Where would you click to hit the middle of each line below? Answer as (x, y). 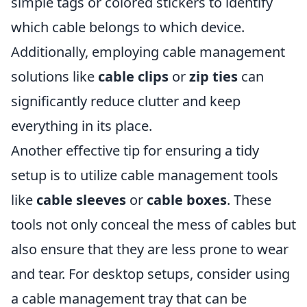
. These (249, 199)
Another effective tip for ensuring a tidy (135, 150)
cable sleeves (81, 199)
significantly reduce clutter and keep (126, 101)
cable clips (133, 76)
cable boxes (187, 199)
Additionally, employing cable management (148, 51)
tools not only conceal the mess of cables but (153, 224)
